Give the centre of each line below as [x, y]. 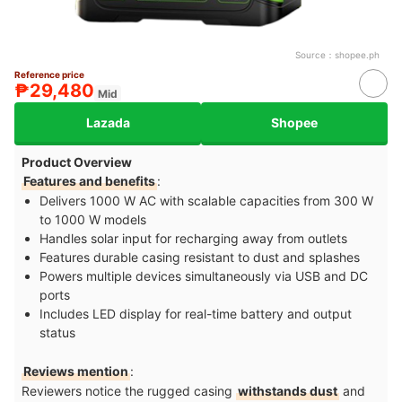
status [57, 333]
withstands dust [288, 391]
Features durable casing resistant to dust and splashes [200, 258]
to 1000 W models [93, 220]
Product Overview [77, 162]
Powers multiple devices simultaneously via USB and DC [204, 276]
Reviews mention [76, 371]
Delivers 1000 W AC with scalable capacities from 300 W [206, 201]
